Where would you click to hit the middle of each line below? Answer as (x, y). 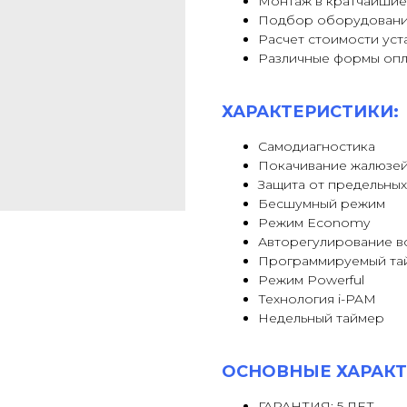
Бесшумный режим (322, 204)
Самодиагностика (317, 147)
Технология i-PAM (317, 299)
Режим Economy (314, 223)
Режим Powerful (311, 280)
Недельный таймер (321, 318)
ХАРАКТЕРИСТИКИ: (310, 112)
